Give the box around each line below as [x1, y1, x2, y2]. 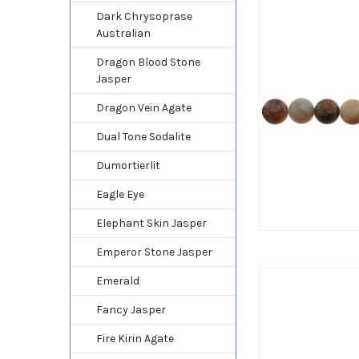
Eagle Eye [95, 187, 144, 201]
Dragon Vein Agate [95, 100, 192, 115]
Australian [95, 26, 151, 40]
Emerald [95, 273, 139, 288]
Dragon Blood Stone [95, 54, 200, 69]
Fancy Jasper [95, 302, 166, 317]
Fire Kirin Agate [95, 331, 174, 345]
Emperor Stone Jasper [95, 244, 212, 259]
